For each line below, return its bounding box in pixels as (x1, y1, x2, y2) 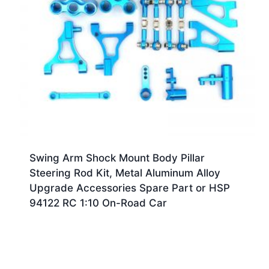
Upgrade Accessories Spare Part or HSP (29, 182, 230, 195)
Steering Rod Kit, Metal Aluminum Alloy (29, 167, 220, 180)
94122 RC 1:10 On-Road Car (29, 197, 167, 210)
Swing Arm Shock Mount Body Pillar (29, 152, 205, 165)
